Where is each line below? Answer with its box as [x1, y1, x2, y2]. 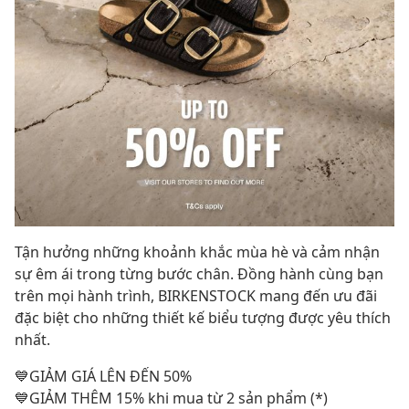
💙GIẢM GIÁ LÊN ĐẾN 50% [15, 366, 192, 386]
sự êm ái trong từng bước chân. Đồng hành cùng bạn [15, 264, 383, 284]
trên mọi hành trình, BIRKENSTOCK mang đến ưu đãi [15, 286, 377, 306]
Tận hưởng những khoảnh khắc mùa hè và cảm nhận [15, 242, 380, 262]
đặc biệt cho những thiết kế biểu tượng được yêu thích [15, 308, 391, 328]
